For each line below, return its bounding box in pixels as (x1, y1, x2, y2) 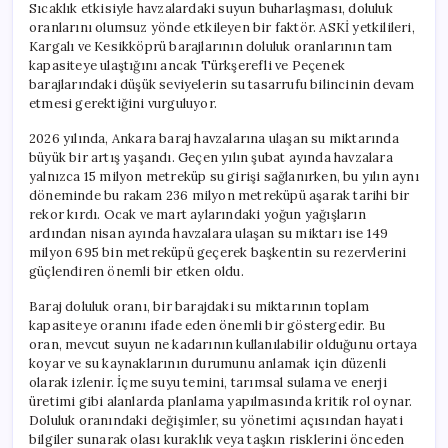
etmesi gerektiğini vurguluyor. (29, 94, 217, 112)
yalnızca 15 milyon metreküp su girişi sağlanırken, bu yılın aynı (29, 167, 419, 185)
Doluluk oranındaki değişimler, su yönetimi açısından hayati (29, 411, 403, 429)
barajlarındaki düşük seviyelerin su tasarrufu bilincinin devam (29, 75, 415, 93)
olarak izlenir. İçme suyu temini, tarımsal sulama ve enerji (29, 373, 387, 391)
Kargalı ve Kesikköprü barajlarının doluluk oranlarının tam (29, 37, 393, 55)
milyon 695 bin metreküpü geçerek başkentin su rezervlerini (29, 243, 407, 261)
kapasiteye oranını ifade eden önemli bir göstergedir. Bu (29, 316, 386, 334)
